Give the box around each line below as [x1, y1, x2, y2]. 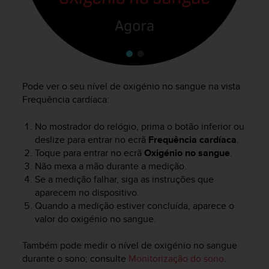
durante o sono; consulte [22, 251, 128, 265]
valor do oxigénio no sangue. [34, 211, 156, 226]
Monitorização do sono [128, 251, 224, 265]
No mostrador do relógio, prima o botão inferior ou [34, 119, 244, 133]
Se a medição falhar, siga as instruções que [34, 172, 214, 186]
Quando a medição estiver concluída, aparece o [34, 198, 234, 213]
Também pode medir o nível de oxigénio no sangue [22, 238, 237, 252]
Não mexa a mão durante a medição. [34, 159, 187, 173]
